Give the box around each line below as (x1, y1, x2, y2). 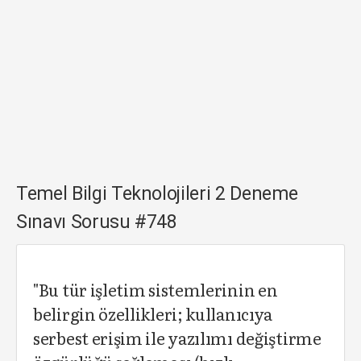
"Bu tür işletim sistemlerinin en (33, 277, 278, 301)
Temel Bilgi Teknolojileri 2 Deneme (16, 183, 298, 205)
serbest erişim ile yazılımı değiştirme (33, 326, 322, 350)
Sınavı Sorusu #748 (16, 211, 177, 233)
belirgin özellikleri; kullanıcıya (33, 301, 273, 326)
